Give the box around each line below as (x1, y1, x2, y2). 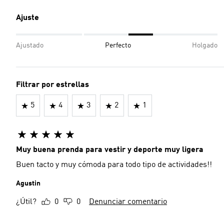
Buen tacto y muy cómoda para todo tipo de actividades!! (16, 161, 212, 169)
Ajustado (16, 42, 43, 49)
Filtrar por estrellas (16, 81, 89, 89)
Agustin (16, 180, 40, 187)
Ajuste (16, 14, 39, 22)
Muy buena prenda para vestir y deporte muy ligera (16, 146, 203, 154)
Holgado (192, 42, 217, 49)
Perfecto (104, 42, 131, 49)
